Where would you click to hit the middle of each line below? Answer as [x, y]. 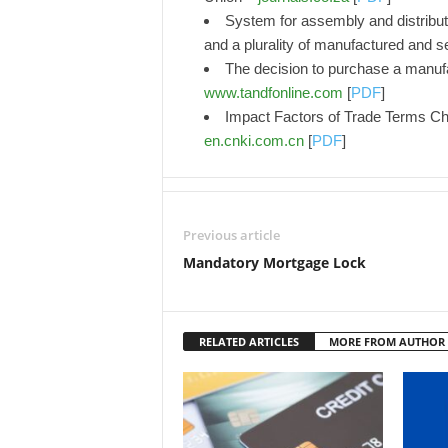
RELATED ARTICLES [248, 341]
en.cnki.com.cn [253, 140]
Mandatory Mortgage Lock [274, 262]
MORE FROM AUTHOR [386, 341]
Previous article [231, 235]
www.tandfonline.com [273, 92]
